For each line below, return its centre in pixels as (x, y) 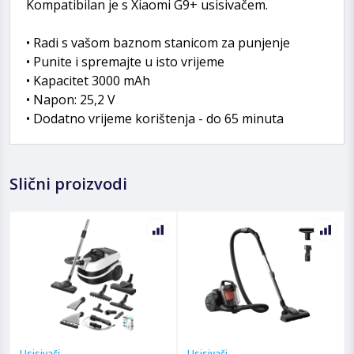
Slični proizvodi (68, 183)
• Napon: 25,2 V (71, 99)
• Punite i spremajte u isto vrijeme (125, 61)
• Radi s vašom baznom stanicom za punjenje (158, 42)
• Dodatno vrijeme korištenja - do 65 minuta (155, 118)
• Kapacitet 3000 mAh (88, 80)
